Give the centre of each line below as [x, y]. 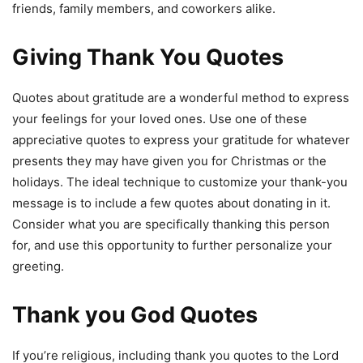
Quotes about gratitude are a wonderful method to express [181, 97]
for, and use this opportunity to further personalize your [172, 245]
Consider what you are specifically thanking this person [171, 224]
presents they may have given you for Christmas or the [169, 160]
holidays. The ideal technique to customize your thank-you [180, 181]
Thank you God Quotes [135, 314]
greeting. [38, 266]
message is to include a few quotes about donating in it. [171, 203]
